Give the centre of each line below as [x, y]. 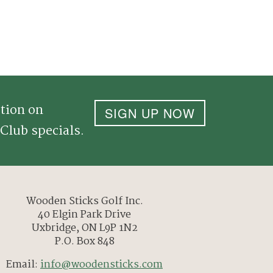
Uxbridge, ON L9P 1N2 [84, 229]
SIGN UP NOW [150, 113]
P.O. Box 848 [84, 242]
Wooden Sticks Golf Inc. [84, 202]
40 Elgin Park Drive [84, 215]
